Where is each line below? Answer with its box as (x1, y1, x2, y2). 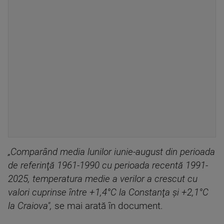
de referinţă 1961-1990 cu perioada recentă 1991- (8, 160, 208, 171)
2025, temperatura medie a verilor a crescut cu (8, 173, 197, 185)
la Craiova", (8, 200, 54, 212)
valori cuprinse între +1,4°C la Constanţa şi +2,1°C (8, 187, 208, 198)
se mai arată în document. (54, 200, 163, 212)
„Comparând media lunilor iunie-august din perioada (8, 146, 215, 158)
